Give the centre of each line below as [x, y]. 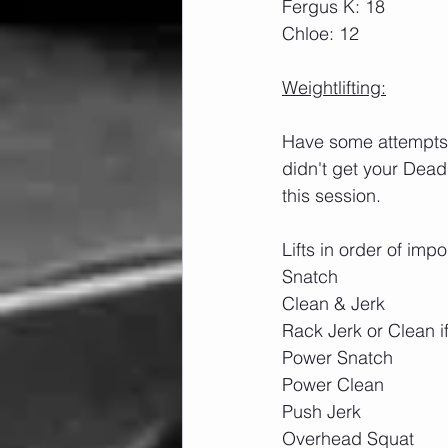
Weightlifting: [334, 87]
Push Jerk [321, 411]
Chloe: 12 [320, 33]
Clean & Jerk [333, 303]
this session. [331, 195]
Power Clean [333, 384]
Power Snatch [337, 357]
